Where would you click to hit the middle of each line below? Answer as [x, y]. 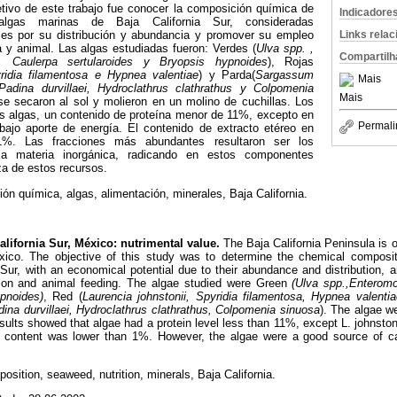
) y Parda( [227, 75]
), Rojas [291, 62]
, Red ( [62, 296]
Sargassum [284, 75]
